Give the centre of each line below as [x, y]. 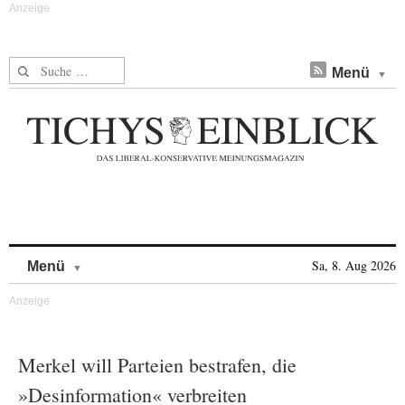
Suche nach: [44, 67]
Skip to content [130, 257]
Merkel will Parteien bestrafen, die [157, 365]
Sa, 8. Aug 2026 [354, 265]
